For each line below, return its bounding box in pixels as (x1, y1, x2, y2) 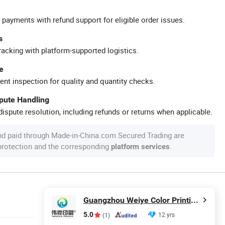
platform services (111, 142, 170, 151)
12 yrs (158, 210, 175, 218)
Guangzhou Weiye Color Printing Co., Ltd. (191, 195, 198, 205)
